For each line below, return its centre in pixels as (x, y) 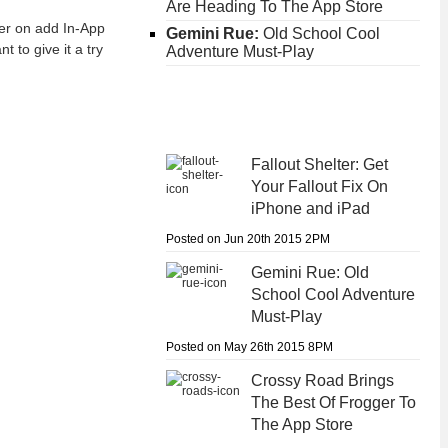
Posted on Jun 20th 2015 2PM (247, 238)
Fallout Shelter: (304, 164)
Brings (368, 380)
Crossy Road (297, 380)
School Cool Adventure (332, 294)
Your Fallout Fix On (319, 186)
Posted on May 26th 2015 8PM (249, 346)
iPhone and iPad (310, 208)
